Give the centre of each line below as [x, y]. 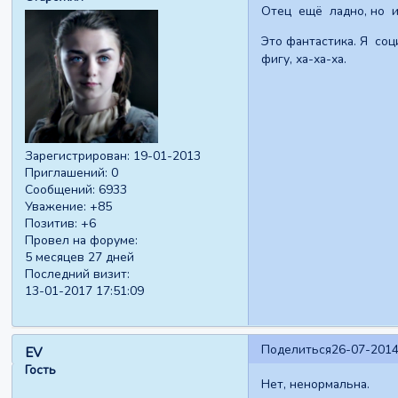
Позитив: [52, 224]
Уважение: [56, 207]
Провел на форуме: [82, 241]
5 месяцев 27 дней [80, 258]
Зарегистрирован [76, 156]
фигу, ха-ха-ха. [303, 59]
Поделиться [296, 349]
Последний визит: [78, 275]
